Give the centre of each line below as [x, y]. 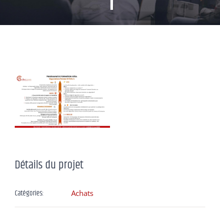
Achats [82, 193]
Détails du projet [49, 165]
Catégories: [29, 193]
